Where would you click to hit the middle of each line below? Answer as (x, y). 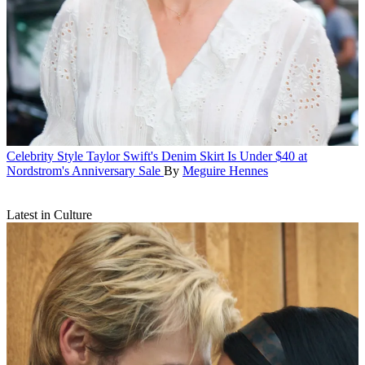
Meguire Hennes (225, 170)
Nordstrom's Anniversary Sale (84, 170)
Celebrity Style (45, 156)
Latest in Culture (49, 214)
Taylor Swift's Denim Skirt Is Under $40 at (197, 156)
